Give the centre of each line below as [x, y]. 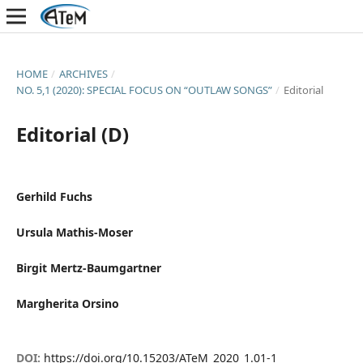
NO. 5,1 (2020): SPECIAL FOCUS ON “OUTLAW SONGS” [144, 90]
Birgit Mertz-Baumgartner [88, 268]
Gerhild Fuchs [54, 196]
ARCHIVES [83, 73]
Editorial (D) [72, 134]
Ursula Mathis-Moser [74, 232]
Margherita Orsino [67, 304]
